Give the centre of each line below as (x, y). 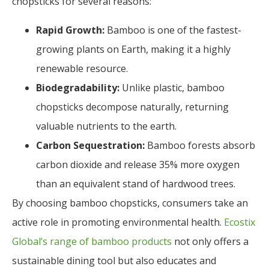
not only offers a (210, 241)
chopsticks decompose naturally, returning (132, 107)
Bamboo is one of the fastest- (173, 30)
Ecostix (240, 222)
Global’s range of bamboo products (92, 241)
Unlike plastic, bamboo (172, 87)
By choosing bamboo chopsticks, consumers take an (130, 203)
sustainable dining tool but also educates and (114, 260)
